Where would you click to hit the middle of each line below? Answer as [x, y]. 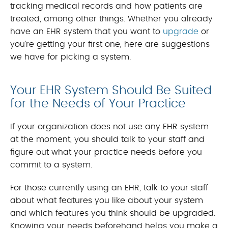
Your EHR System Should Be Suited [111, 91]
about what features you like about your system [107, 201]
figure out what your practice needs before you [106, 152]
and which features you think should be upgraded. [113, 213]
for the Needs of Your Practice [98, 104]
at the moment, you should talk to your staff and [107, 140]
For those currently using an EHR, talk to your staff [109, 188]
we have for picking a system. [70, 57]
